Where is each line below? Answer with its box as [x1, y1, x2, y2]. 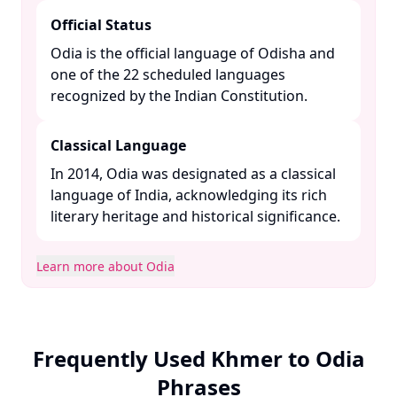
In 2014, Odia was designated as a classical [51, 164, 336, 183]
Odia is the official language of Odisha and [51, 43, 335, 63]
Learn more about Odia [36, 258, 175, 275]
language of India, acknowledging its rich [51, 185, 327, 205]
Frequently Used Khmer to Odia [32, 344, 365, 373]
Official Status [51, 15, 152, 35]
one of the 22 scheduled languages [51, 65, 285, 84]
